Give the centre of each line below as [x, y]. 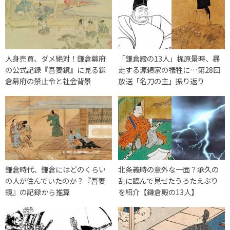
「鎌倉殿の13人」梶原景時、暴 [169, 58]
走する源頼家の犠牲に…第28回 [169, 69]
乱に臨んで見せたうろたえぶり [168, 181]
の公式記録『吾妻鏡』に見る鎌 [55, 69]
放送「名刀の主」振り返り [161, 81]
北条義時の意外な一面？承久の [169, 169]
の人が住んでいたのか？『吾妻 [55, 181]
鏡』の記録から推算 [37, 192]
